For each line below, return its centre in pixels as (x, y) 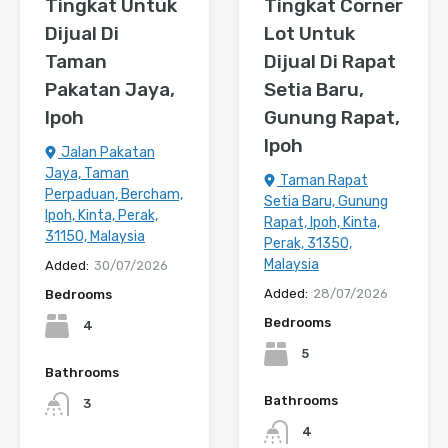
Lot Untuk (309, 34)
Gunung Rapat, (332, 118)
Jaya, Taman (87, 174)
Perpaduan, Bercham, (114, 195)
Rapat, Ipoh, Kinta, (322, 223)
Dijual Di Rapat (330, 62)
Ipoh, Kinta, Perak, (101, 216)
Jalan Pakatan (106, 153)
